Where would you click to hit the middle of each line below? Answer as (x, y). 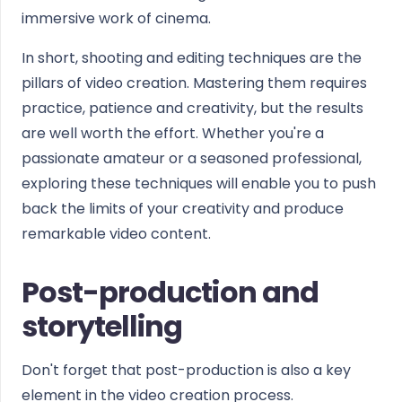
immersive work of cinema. (116, 18)
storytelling (102, 326)
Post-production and (170, 292)
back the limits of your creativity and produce (183, 209)
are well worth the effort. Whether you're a (173, 133)
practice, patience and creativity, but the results (192, 108)
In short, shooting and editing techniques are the (192, 58)
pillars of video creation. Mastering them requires (194, 83)
